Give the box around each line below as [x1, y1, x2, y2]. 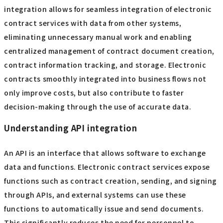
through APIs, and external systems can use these [4, 189, 186, 200]
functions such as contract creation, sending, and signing [4, 175, 217, 186]
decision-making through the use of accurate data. [4, 101, 192, 111]
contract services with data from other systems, [4, 17, 182, 28]
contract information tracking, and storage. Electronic [4, 59, 207, 70]
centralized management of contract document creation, [4, 45, 215, 56]
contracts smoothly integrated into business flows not [4, 73, 207, 84]
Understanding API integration [4, 122, 137, 134]
